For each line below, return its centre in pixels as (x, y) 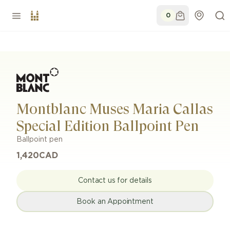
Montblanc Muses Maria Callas (115, 109)
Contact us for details (115, 180)
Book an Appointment (115, 202)
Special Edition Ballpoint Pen (108, 126)
